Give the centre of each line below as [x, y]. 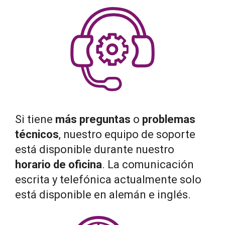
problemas [169, 120]
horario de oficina [59, 165]
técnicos [37, 135]
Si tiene [35, 120]
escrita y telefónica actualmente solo [108, 180]
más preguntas [94, 120]
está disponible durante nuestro [95, 150]
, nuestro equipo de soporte [127, 135]
